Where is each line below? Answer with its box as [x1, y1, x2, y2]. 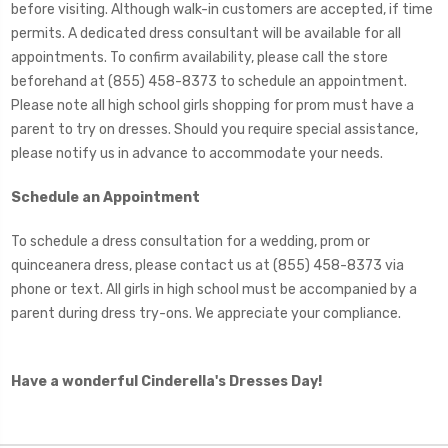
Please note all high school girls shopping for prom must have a [11, 96, 414, 114]
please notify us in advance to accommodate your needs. [11, 144, 383, 162]
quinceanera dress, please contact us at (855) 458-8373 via [11, 256, 404, 274]
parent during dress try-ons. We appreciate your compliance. [11, 304, 407, 322]
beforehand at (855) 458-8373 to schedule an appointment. [11, 72, 407, 90]
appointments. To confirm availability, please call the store [11, 48, 388, 66]
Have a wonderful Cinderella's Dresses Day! [11, 372, 325, 390]
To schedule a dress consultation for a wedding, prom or [11, 232, 370, 250]
